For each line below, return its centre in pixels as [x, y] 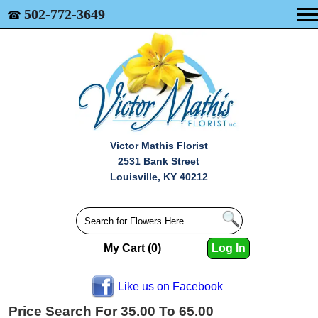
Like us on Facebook [170, 286]
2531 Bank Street [159, 161]
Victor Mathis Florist [159, 146]
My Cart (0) [133, 248]
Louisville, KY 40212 [159, 177]
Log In [229, 248]
